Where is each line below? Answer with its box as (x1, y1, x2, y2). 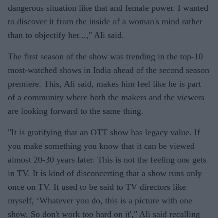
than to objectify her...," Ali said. (8, 30, 124, 40)
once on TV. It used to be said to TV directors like (8, 182, 186, 192)
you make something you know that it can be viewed (8, 141, 195, 151)
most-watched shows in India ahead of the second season (8, 65, 209, 75)
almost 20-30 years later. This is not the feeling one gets (8, 154, 206, 164)
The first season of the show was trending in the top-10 (8, 51, 203, 61)
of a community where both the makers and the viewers (8, 92, 204, 102)
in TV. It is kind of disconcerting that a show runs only (8, 168, 202, 178)
